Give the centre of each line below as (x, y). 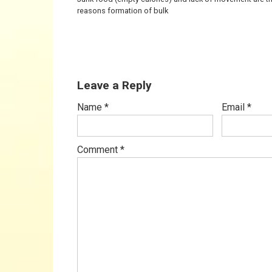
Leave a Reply (114, 85)
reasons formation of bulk (123, 11)
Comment (99, 150)
